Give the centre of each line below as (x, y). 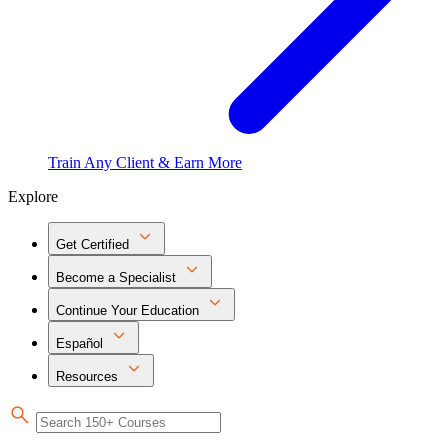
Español (79, 343)
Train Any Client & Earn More (145, 162)
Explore (33, 196)
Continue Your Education (127, 310)
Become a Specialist (116, 277)
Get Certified (92, 244)
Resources (87, 376)
